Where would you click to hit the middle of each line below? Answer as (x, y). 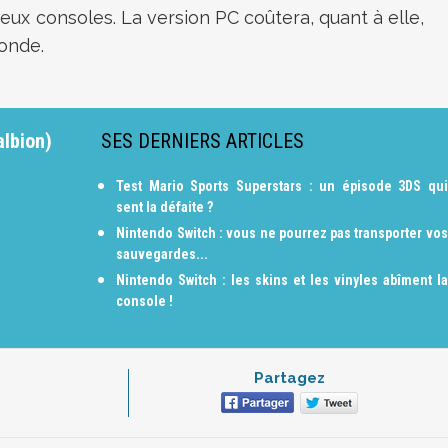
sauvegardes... (162, 254)
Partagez (289, 378)
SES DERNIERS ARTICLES (203, 141)
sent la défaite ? (165, 207)
